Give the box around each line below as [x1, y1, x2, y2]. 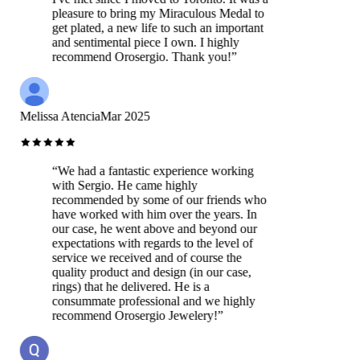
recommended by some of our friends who [48, 192, 264, 207]
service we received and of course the [48, 250, 239, 264]
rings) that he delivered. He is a [48, 279, 207, 293]
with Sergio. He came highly [48, 178, 194, 192]
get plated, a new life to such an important [48, 20, 260, 35]
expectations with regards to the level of [48, 235, 250, 250]
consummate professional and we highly [48, 293, 252, 308]
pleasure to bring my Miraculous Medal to [48, 6, 261, 20]
